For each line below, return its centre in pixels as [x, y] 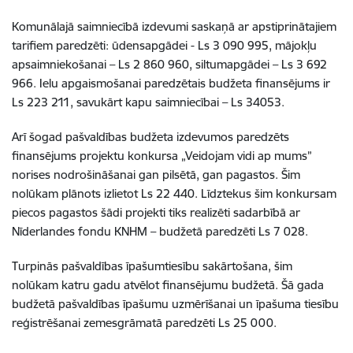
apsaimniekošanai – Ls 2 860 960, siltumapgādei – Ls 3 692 [169, 64]
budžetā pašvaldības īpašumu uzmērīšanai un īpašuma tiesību [175, 304]
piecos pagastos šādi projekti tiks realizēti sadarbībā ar [156, 212]
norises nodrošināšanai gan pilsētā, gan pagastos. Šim [156, 175]
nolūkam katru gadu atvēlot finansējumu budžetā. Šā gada [168, 285]
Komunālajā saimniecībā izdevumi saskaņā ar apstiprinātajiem [174, 26]
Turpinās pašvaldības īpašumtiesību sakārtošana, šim [152, 266]
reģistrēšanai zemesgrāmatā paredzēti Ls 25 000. [144, 323]
